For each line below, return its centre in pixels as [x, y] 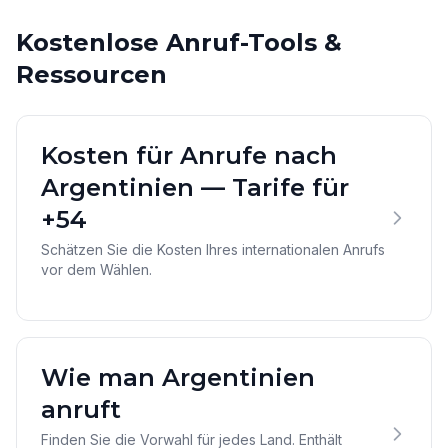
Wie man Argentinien [178, 377]
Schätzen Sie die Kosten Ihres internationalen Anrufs [213, 249]
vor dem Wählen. [96, 269]
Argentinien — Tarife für [195, 187]
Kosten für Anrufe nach [189, 155]
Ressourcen [91, 74]
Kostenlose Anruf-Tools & [179, 42]
